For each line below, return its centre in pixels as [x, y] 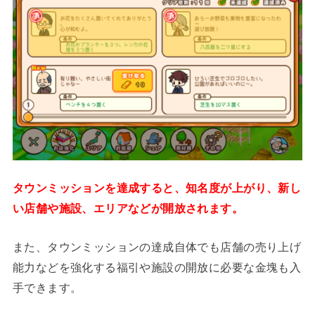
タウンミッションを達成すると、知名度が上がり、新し [157, 187]
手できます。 [47, 288]
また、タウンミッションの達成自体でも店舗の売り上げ [157, 247]
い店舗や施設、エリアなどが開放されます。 [128, 208]
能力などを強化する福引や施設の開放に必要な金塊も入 [157, 268]
